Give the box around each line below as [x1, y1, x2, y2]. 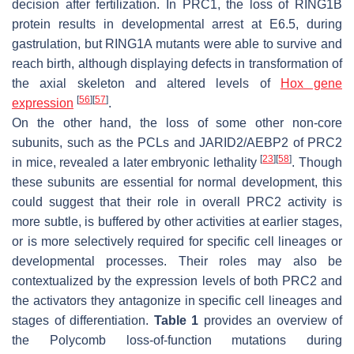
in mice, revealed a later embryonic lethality [12, 156, 261, 170]
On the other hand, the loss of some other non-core [12, 116, 342, 130]
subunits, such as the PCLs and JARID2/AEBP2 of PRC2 [12, 136, 342, 150]
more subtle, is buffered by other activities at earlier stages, [12, 215, 342, 229]
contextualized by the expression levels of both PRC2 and [12, 274, 342, 288]
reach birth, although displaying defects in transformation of [12, 57, 342, 71]
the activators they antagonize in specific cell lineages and [12, 294, 342, 308]
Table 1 [153, 314, 198, 328]
